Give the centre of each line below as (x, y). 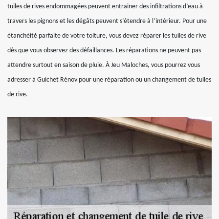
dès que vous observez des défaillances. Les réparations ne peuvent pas (104, 51)
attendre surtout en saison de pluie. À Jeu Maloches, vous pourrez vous (104, 65)
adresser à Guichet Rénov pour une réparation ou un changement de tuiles (109, 80)
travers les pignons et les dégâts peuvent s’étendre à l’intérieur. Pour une (107, 21)
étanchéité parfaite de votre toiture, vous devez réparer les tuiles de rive (107, 36)
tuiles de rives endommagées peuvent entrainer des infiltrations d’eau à (105, 7)
